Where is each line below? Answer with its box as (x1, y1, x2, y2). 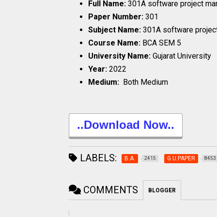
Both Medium (121, 77, 168, 87)
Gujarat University (153, 51, 211, 61)
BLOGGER (148, 186, 176, 194)
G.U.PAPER (167, 155, 195, 162)
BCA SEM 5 (140, 38, 181, 48)
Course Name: (88, 38, 140, 48)
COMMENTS (83, 184, 138, 196)
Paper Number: (88, 12, 145, 22)
